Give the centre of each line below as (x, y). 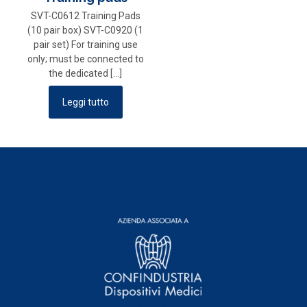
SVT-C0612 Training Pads (85, 15)
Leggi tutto (85, 102)
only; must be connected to (85, 59)
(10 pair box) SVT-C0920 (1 (86, 30)
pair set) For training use (85, 44)
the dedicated (79, 73)
